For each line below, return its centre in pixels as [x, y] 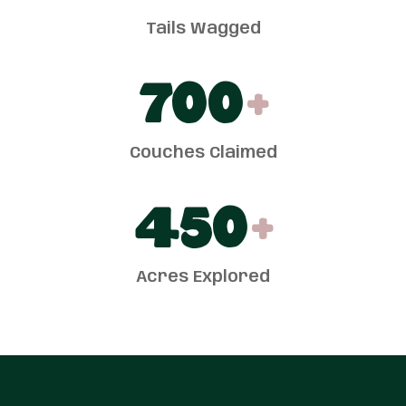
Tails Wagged [203, 29]
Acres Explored [203, 277]
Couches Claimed [203, 153]
